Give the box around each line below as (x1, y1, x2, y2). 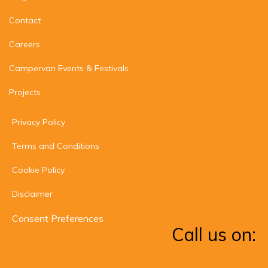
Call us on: (172, 223, 256, 246)
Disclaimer (12, 188, 53, 200)
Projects (9, 87, 41, 98)
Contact (9, 15, 41, 26)
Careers (9, 39, 40, 50)
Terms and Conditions (12, 141, 99, 152)
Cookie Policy (12, 165, 65, 176)
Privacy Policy (12, 117, 65, 128)
